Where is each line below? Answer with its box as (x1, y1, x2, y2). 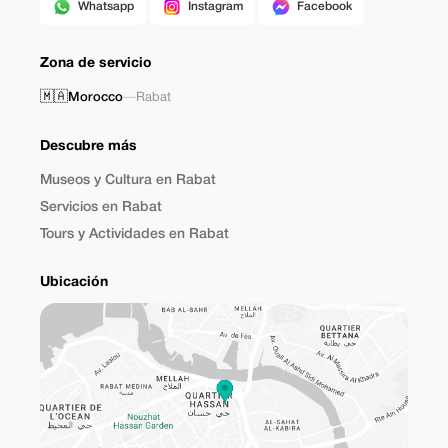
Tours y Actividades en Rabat (40, 228, 229, 241)
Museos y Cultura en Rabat (40, 174, 216, 187)
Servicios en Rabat (40, 201, 162, 214)
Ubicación (40, 276, 108, 289)
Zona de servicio (40, 57, 152, 70)
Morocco (68, 92, 123, 103)
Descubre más (40, 140, 137, 153)
